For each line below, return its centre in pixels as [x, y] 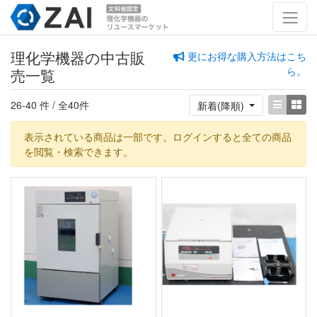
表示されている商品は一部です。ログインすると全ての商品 [157, 136]
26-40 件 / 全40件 [50, 104]
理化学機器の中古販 [78, 57]
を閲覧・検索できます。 [78, 151]
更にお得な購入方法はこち [247, 56]
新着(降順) [222, 105]
